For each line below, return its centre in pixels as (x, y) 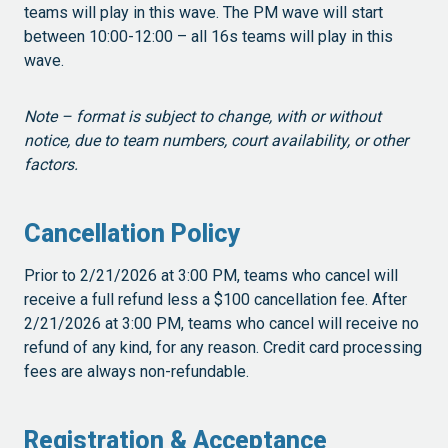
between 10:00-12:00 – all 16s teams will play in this (208, 37)
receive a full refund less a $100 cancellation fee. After (215, 300)
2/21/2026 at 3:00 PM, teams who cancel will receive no (221, 324)
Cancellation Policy (132, 233)
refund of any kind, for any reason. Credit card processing (223, 348)
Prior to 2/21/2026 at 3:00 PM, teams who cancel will (211, 276)
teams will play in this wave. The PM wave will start (203, 13)
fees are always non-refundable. (136, 372)
